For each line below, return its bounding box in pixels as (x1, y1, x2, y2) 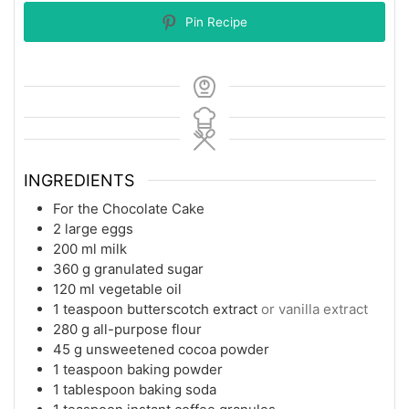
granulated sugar (94, 260, 204, 278)
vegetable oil (99, 280, 182, 299)
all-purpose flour (93, 320, 202, 339)
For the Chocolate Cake (53, 200, 204, 218)
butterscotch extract (127, 300, 257, 319)
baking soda (139, 381, 216, 399)
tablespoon (63, 381, 135, 399)
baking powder (127, 361, 223, 379)
